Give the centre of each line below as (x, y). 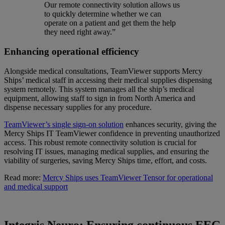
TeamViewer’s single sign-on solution (64, 124)
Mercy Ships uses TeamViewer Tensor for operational (128, 177)
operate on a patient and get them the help (110, 23)
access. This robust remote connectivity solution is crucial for (100, 142)
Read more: (23, 177)
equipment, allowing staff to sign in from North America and (100, 98)
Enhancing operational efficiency (72, 51)
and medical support (36, 186)
